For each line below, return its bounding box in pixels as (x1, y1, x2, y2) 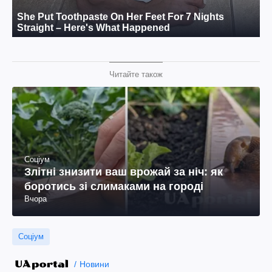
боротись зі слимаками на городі (24, 180, 203, 192)
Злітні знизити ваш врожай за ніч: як (24, 166, 223, 178)
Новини (79, 259, 109, 269)
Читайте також (109, 69, 163, 79)
